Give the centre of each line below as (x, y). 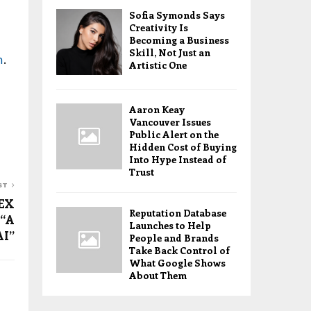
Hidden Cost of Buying (183, 147)
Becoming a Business (179, 40)
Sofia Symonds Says (177, 15)
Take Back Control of (179, 250)
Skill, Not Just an (170, 52)
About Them (158, 275)
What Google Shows (177, 263)
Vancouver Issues (170, 122)
